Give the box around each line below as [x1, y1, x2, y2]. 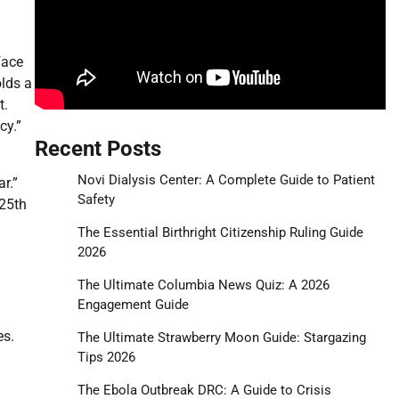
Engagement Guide [77, 296, 189, 313]
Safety [77, 191, 115, 208]
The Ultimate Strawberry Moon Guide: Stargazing [77, 329, 366, 346]
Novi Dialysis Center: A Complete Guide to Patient [77, 171, 375, 188]
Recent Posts [34, 135, 161, 161]
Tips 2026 [77, 348, 135, 365]
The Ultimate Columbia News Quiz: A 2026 [77, 276, 330, 293]
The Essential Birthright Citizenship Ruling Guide [77, 224, 363, 240]
